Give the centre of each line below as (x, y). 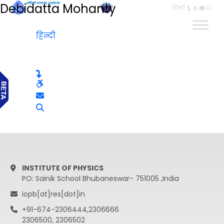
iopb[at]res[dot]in (53, 194)
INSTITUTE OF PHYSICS (62, 168)
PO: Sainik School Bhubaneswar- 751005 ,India (100, 178)
